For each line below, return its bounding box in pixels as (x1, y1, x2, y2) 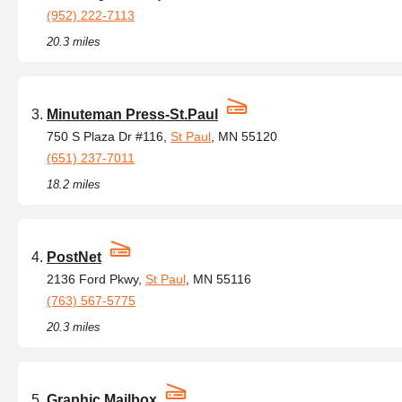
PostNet (47, 249, 101, 265)
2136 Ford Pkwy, (47, 272, 145, 286)
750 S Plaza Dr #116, (47, 129, 170, 144)
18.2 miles (47, 178, 100, 191)
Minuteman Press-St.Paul (47, 107, 218, 122)
